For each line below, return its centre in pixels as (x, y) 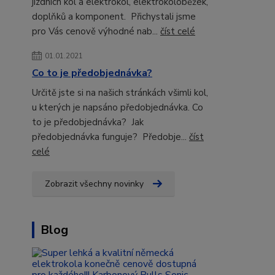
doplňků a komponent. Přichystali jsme (114, 17)
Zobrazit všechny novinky (94, 184)
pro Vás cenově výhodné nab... (96, 32)
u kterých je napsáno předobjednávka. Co (118, 108)
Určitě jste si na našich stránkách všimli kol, (120, 93)
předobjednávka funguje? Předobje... (110, 137)
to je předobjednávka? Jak (88, 122)
